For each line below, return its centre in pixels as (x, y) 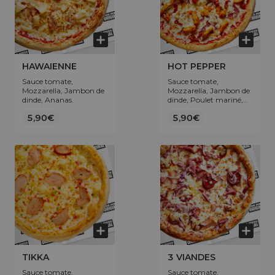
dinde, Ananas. (48, 100)
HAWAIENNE (49, 66)
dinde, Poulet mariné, (205, 100)
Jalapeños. (186, 109)
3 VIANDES (192, 257)
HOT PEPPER (197, 66)
